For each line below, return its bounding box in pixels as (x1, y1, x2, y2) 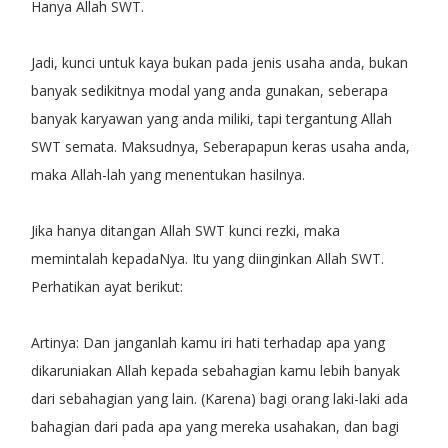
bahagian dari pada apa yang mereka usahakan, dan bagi (30, 416, 399, 436)
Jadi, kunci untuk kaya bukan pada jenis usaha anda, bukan (30, 52, 408, 72)
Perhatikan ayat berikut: (30, 276, 183, 296)
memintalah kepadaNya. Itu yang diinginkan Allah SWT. (30, 248, 384, 268)
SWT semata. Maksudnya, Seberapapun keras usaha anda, (30, 136, 410, 156)
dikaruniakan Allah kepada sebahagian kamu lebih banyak (30, 360, 400, 380)
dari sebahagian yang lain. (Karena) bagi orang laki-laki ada (30, 388, 408, 408)
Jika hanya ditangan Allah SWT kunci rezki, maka (30, 220, 340, 240)
